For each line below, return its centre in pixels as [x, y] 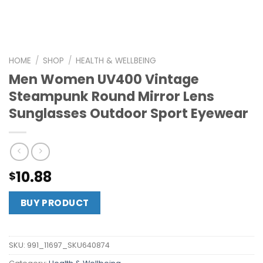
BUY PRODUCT [55, 203]
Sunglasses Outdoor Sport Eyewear [129, 113]
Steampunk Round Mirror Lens [112, 96]
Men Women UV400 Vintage [104, 79]
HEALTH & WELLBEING [116, 61]
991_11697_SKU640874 [68, 245]
